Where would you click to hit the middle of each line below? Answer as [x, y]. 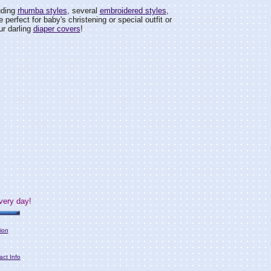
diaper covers [57, 29]
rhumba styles [42, 11]
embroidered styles [133, 11]
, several [83, 11]
